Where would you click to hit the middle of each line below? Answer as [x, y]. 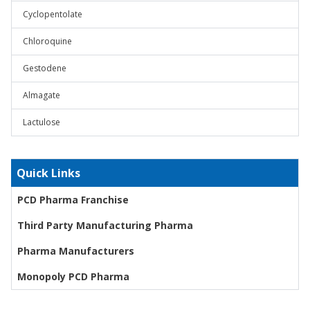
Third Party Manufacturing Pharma [105, 225]
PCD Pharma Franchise [73, 200]
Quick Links [48, 173]
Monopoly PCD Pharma [73, 276]
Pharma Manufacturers [76, 251]
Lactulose [42, 122]
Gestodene [45, 68]
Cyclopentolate [53, 14]
